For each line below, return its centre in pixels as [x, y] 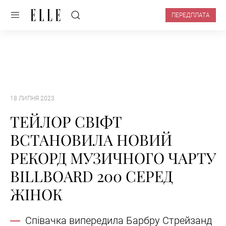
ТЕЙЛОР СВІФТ [66, 122]
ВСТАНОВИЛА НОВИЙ [91, 140]
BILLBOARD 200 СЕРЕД [92, 176]
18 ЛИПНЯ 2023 [32, 98]
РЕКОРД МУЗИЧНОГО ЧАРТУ [113, 158]
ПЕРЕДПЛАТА [191, 15]
